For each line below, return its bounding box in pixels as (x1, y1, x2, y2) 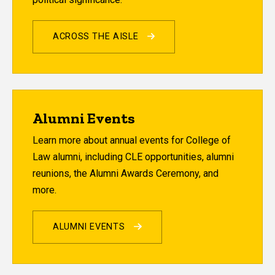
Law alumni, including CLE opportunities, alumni (33, 151, 234, 163)
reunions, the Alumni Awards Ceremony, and (33, 168, 219, 180)
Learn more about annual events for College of (33, 134, 231, 147)
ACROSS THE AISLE (53, 31, 141, 42)
